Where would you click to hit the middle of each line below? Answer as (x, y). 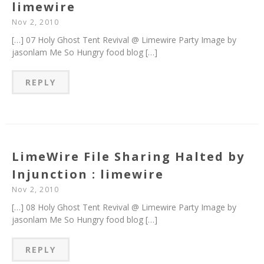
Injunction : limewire (88, 174)
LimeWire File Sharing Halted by (128, 157)
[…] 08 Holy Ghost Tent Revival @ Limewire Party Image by (124, 207)
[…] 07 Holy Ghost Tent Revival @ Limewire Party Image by (124, 40)
